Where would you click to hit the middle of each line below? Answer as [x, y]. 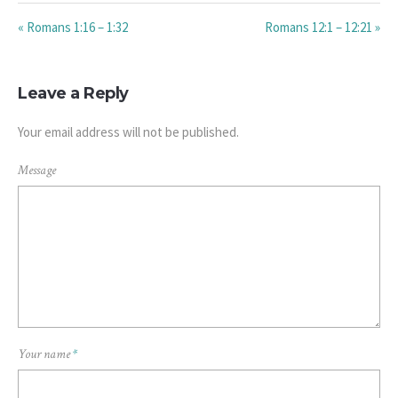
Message [37, 171]
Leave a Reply [73, 94]
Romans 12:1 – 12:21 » [322, 28]
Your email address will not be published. [128, 132]
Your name [45, 354]
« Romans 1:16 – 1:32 [73, 28]
